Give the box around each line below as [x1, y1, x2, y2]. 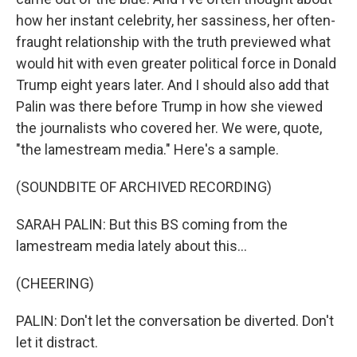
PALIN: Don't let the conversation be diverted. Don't [16, 312, 334, 329]
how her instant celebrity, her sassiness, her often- [16, 12, 335, 29]
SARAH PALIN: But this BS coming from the [16, 216, 288, 233]
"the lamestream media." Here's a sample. [16, 141, 279, 158]
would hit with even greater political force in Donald [16, 55, 336, 72]
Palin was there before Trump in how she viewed [16, 98, 323, 115]
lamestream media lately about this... [16, 237, 247, 254]
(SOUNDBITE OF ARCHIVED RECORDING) [16, 178, 272, 195]
